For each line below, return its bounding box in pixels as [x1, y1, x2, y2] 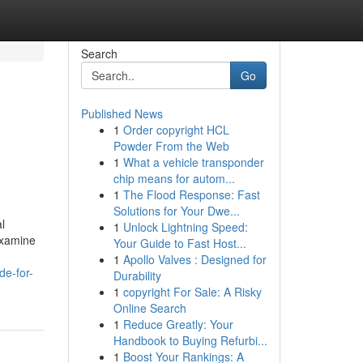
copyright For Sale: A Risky [122, 284, 262, 300]
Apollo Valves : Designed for [122, 251, 267, 267]
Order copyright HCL [122, 122, 229, 138]
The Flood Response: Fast [122, 186, 260, 203]
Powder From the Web [113, 138, 229, 154]
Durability [113, 267, 161, 284]
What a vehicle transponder [122, 154, 264, 170]
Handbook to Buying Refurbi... [113, 332, 267, 348]
